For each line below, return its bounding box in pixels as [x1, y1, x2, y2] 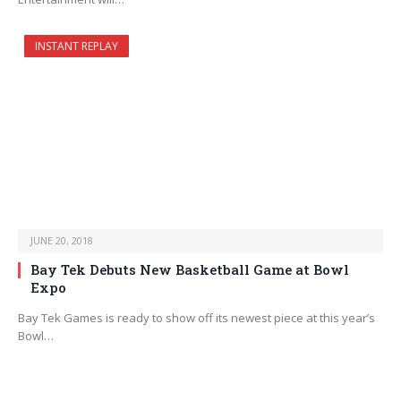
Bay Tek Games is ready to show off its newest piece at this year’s [18, 310, 375, 327]
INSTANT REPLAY [35, 38, 118, 55]
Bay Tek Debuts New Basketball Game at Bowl [30, 260, 349, 279]
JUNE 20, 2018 [30, 234, 93, 248]
